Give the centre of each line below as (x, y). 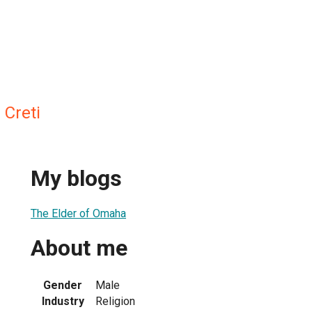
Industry (63, 301)
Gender (63, 285)
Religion (115, 301)
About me (79, 248)
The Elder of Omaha (78, 213)
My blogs (76, 179)
